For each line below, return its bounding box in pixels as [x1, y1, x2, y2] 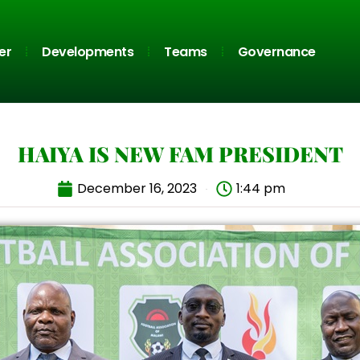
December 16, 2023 [77, 179, 197, 198]
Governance [237, 42, 316, 61]
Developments [42, 42, 134, 61]
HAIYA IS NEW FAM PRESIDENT [17, 140, 343, 169]
